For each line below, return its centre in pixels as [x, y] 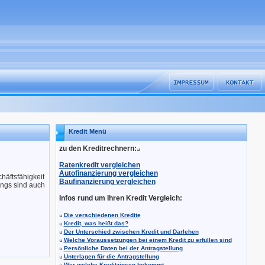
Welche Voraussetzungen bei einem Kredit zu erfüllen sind [148, 240]
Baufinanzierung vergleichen [107, 182]
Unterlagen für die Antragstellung [111, 256]
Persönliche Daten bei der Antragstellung [123, 248]
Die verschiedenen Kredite [102, 215]
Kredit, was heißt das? [96, 223]
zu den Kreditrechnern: [98, 148]
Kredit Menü [87, 131]
